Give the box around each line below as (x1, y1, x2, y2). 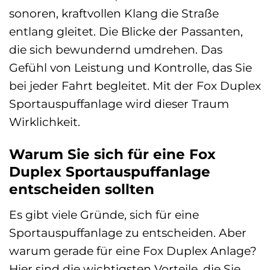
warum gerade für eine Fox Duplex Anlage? (9, 243, 257, 258)
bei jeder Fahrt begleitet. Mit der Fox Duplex (9, 78, 261, 93)
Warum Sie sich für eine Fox (9, 146, 216, 163)
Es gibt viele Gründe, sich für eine (9, 207, 199, 222)
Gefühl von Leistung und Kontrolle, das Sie (9, 60, 252, 75)
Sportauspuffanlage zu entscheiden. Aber (9, 225, 246, 240)
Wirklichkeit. (9, 115, 80, 130)
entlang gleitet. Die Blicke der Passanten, (9, 24, 243, 39)
